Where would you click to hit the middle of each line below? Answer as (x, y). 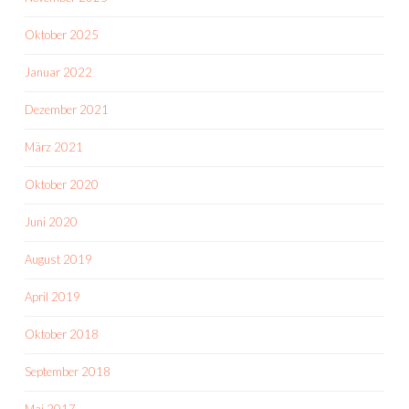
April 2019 (52, 297)
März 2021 (54, 147)
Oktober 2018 (62, 334)
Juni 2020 (51, 222)
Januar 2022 (58, 72)
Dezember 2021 (67, 110)
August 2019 (58, 259)
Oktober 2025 (62, 35)
